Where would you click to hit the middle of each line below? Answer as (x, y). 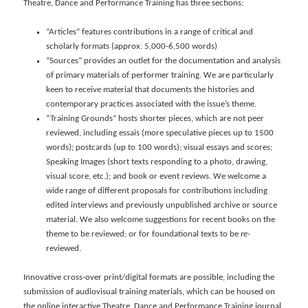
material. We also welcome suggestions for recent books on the (160, 220)
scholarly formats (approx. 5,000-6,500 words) (131, 47)
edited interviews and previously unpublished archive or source (161, 206)
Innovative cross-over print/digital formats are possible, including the (149, 278)
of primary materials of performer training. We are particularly (159, 76)
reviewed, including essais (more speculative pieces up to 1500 (159, 133)
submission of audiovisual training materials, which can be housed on (150, 292)
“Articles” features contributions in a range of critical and (149, 32)
